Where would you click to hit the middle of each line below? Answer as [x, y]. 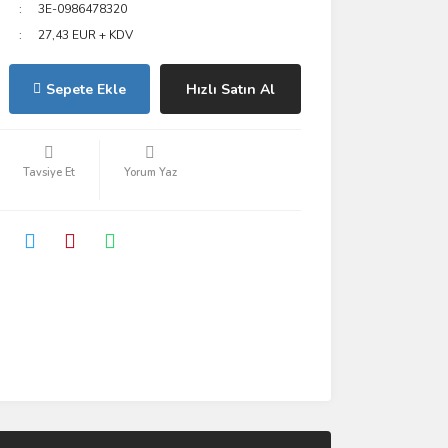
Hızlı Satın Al [230, 89]
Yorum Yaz [150, 172]
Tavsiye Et [48, 172]
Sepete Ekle [85, 89]
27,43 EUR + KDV [86, 35]
